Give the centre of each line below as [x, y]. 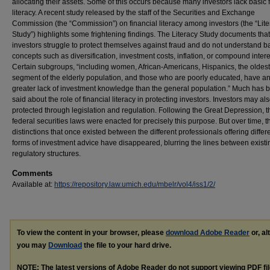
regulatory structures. [46, 154]
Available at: [33, 184]
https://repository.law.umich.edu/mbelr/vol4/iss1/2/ [135, 184]
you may [33, 245]
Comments [32, 173]
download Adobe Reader [208, 233]
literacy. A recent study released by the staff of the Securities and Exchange [133, 13]
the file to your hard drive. [127, 245]
